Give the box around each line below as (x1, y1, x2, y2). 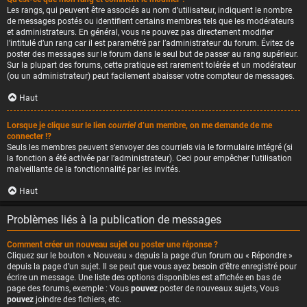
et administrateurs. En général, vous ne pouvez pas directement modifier (7, 27, 273, 37)
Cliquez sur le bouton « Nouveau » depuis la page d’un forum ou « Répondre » (7, 251, 293, 260)
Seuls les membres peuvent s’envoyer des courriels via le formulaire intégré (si (7, 143, 293, 152)
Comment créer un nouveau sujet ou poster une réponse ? (7, 240, 218, 249)
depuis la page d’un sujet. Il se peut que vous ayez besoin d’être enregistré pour (7, 262, 297, 271)
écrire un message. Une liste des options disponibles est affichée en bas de (7, 273, 281, 282)
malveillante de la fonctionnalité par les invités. (7, 164, 180, 174)
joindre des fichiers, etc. (34, 295, 121, 304)
